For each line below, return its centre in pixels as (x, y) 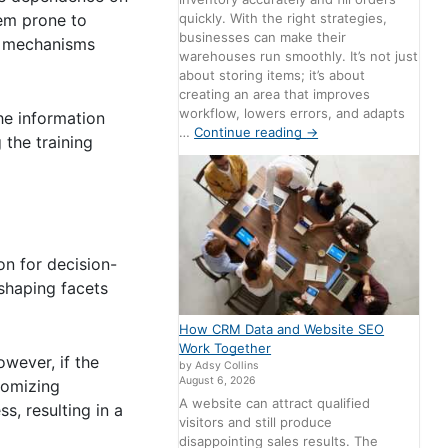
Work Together (225, 347)
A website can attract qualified (275, 403)
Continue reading (250, 131)
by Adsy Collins (219, 365)
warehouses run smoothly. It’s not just (299, 55)
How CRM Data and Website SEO (282, 328)
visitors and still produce (256, 422)
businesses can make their (263, 36)
